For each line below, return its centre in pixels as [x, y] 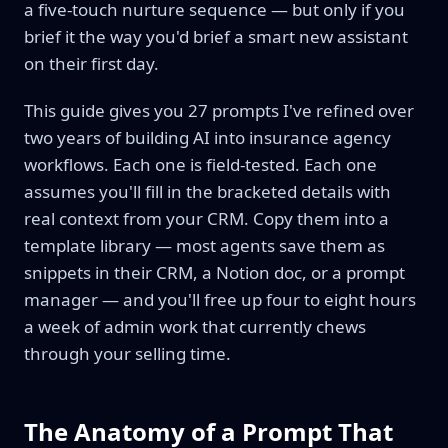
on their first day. [91, 63]
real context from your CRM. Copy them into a [206, 218]
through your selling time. [127, 353]
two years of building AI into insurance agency [207, 137]
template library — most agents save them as [204, 245]
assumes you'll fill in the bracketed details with [207, 191]
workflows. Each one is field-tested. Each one [200, 164]
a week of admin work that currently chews [195, 326]
